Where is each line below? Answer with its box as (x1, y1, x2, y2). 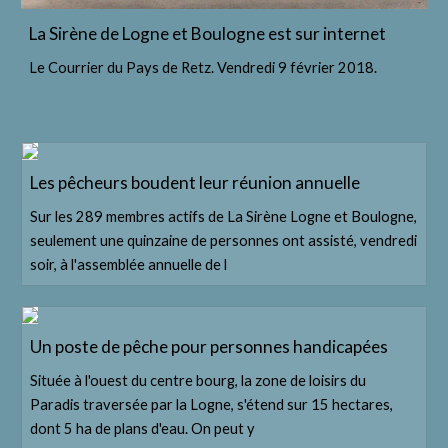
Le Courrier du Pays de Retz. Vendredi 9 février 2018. (29, 58, 378, 76)
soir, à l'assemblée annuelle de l (30, 255, 228, 273)
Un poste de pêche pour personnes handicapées (30, 335, 389, 357)
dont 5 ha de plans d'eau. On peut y (30, 419, 256, 437)
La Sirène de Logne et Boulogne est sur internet (29, 22, 387, 44)
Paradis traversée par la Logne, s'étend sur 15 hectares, (30, 395, 394, 413)
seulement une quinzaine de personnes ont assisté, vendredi (30, 231, 418, 249)
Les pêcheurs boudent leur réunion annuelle (30, 171, 361, 193)
